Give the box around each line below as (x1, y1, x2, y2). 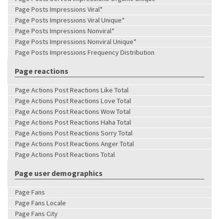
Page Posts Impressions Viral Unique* (15, 15, 125, 24)
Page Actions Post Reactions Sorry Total (15, 128, 132, 137)
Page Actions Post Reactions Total (15, 150, 115, 159)
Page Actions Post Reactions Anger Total (15, 139, 134, 148)
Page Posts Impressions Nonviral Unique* (15, 37, 136, 46)
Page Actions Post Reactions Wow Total (15, 107, 131, 116)
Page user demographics (15, 168, 103, 178)
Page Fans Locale (15, 198, 66, 207)
